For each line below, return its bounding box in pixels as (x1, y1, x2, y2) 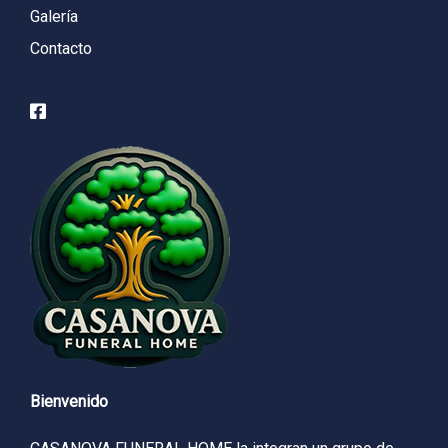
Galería (30, 6, 78, 26)
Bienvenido (30, 391, 108, 411)
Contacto (30, 38, 92, 58)
